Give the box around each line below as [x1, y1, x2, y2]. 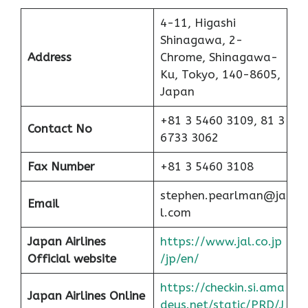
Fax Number [27, 159, 95, 174]
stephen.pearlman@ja [159, 188, 286, 203]
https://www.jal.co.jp [159, 234, 282, 249]
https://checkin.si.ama [159, 280, 285, 295]
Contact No [27, 122, 92, 136]
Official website [27, 252, 116, 266]
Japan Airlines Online [27, 289, 145, 303]
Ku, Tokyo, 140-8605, [159, 67, 280, 82]
